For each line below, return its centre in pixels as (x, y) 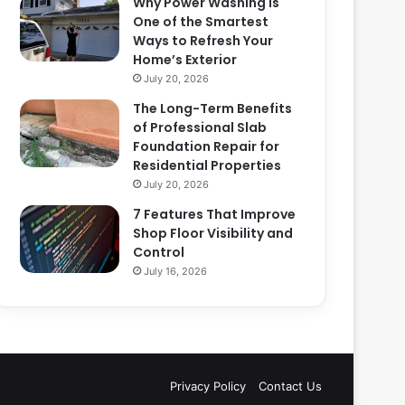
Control (159, 252)
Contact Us (290, 386)
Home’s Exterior (185, 60)
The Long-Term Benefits (213, 108)
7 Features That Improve (215, 214)
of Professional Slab (200, 127)
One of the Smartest (201, 22)
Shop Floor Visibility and (213, 233)
